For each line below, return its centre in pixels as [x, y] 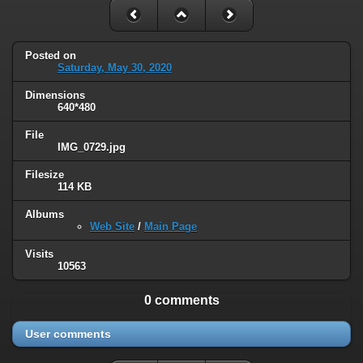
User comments [68, 333]
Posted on [51, 56]
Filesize [45, 175]
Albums [45, 215]
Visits [39, 254]
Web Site [112, 227]
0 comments [181, 300]
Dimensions [55, 96]
